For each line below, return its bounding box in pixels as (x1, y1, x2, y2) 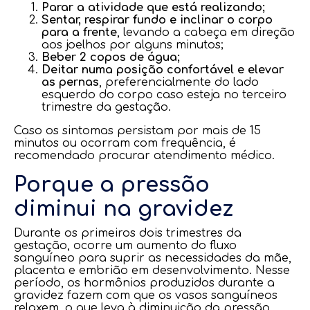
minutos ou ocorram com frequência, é (14, 137, 236, 149)
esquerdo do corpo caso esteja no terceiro (42, 89, 286, 101)
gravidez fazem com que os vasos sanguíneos (14, 289, 277, 302)
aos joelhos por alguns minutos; (42, 39, 224, 51)
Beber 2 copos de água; (42, 51, 180, 64)
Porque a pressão (14, 174, 210, 197)
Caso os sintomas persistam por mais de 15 (14, 125, 261, 137)
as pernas (42, 76, 99, 89)
